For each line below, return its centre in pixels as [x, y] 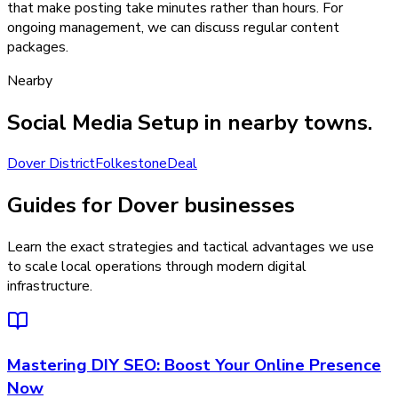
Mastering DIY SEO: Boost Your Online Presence [194, 365]
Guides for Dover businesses [151, 206]
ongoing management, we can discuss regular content [173, 27]
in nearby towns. [286, 122]
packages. [38, 47]
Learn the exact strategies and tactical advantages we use [191, 247]
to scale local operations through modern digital [157, 267]
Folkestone [131, 164]
